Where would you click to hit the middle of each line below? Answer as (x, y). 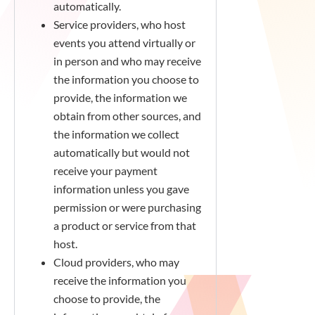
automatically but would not (122, 152)
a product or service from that (125, 225)
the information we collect (116, 134)
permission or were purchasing (127, 207)
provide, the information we (120, 97)
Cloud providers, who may (116, 262)
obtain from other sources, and (127, 116)
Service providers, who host (120, 24)
